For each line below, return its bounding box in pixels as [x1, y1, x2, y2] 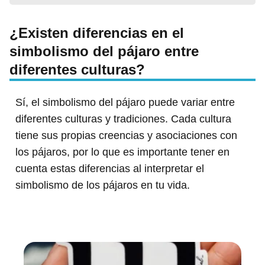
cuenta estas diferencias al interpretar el [15, 162, 204, 174]
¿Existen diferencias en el [9, 24, 184, 41]
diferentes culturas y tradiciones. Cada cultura [15, 112, 231, 125]
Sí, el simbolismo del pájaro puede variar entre [15, 96, 235, 108]
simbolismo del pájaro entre [9, 43, 199, 59]
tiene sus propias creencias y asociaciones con [15, 129, 237, 141]
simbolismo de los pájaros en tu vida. [15, 179, 190, 191]
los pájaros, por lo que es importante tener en [15, 146, 230, 158]
